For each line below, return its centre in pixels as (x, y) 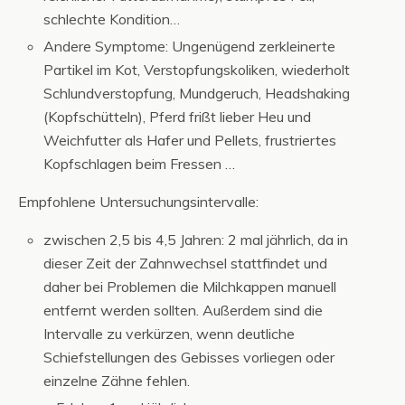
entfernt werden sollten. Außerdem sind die (184, 310)
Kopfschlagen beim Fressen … (140, 163)
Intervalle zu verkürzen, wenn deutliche (170, 333)
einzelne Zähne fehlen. (117, 380)
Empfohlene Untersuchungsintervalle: (138, 201)
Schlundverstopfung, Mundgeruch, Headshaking (197, 93)
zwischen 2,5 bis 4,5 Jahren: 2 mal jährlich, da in (196, 239)
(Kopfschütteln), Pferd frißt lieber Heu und (178, 116)
